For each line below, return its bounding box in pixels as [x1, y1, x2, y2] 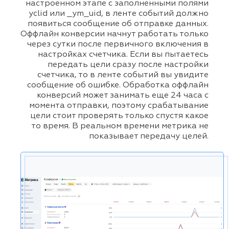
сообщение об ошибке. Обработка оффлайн [27, 81, 209, 89]
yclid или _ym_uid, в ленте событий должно [29, 10, 209, 18]
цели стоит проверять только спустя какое [30, 112, 209, 120]
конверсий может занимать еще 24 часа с [37, 91, 209, 100]
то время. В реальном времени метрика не [31, 122, 209, 130]
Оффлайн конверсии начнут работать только [20, 30, 209, 38]
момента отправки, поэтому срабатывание [29, 102, 209, 110]
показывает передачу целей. [89, 132, 209, 141]
